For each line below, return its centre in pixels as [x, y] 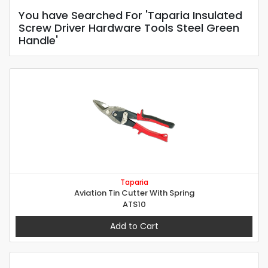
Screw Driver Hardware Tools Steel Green [129, 28]
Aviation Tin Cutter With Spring [134, 193]
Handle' [38, 41]
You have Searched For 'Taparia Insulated [130, 16]
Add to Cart [134, 226]
